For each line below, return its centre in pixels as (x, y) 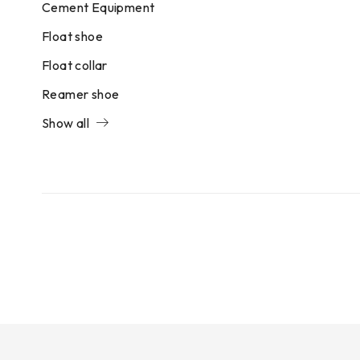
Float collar (75, 65)
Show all (66, 123)
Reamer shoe (81, 94)
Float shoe (72, 36)
